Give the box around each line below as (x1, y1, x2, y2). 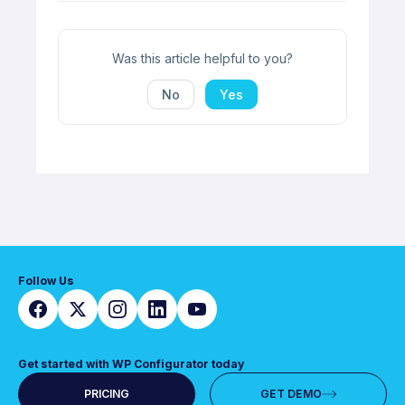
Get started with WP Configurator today (18, 357, 244, 372)
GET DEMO (260, 387, 323, 401)
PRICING (83, 387, 129, 401)
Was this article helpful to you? (112, 51, 293, 67)
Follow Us (18, 274, 74, 288)
